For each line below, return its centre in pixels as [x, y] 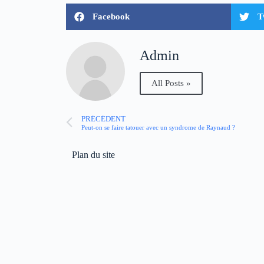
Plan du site [93, 155]
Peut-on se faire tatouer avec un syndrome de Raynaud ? [158, 127]
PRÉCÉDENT [103, 119]
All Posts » [171, 83]
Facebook [111, 17]
